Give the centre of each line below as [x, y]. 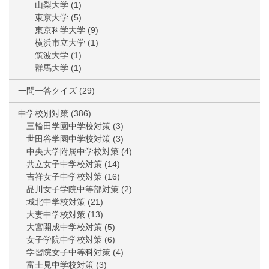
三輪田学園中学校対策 [68, 126]
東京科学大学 [60, 30]
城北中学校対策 [56, 202]
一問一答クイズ [47, 91]
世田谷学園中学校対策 [68, 139]
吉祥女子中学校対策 [64, 177]
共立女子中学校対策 [64, 164]
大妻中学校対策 [56, 215]
